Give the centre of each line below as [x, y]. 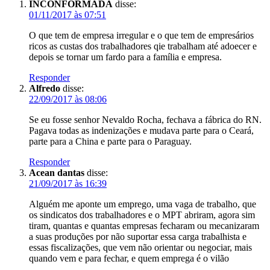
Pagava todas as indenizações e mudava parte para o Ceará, [141, 130]
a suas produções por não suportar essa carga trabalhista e [138, 236]
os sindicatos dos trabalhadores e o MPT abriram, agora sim [142, 215]
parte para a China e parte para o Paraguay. [110, 141]
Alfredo [45, 88]
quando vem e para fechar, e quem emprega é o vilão [129, 258]
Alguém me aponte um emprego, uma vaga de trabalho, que [143, 204]
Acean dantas [57, 172]
